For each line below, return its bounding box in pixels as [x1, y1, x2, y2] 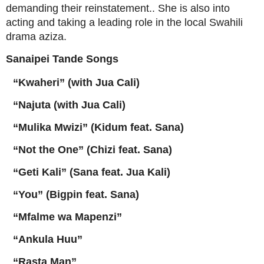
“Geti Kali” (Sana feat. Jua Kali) [13, 166, 170, 179]
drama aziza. [6, 31, 67, 43]
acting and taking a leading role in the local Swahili [6, 16, 243, 29]
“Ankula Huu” [13, 233, 82, 246]
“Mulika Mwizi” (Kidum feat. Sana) [13, 121, 184, 134]
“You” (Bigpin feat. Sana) [13, 189, 139, 201]
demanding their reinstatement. [6, 2, 152, 15]
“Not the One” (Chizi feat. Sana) [13, 144, 172, 156]
